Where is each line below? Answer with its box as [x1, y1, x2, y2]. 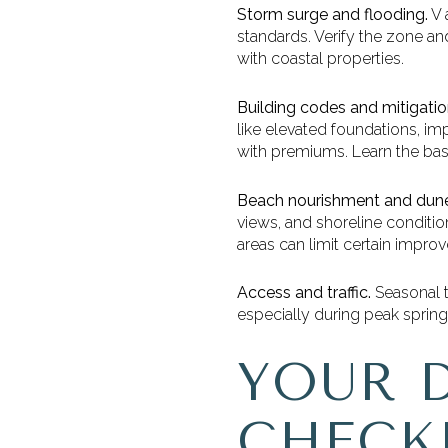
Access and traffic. [237, 283, 371, 303]
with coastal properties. [237, 49, 404, 69]
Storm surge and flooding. [237, 5, 428, 25]
